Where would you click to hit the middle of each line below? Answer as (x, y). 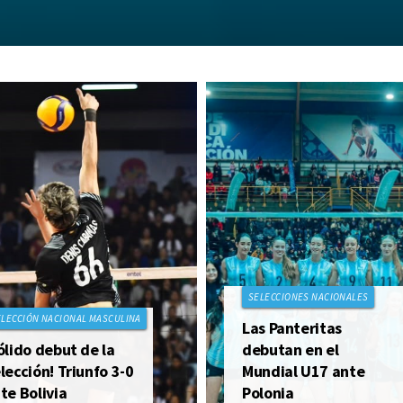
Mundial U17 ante (304, 371)
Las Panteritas (292, 328)
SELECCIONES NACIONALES (309, 297)
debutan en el (291, 349)
